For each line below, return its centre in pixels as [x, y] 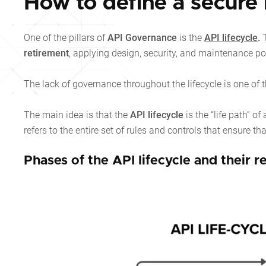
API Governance [143, 38]
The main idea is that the [77, 115]
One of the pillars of [66, 38]
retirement [46, 53]
